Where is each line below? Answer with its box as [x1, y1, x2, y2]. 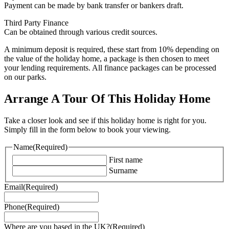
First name [109, 155, 143, 164]
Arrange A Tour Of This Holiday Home [4, 92, 211, 106]
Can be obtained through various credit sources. [4, 28, 157, 37]
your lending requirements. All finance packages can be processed [4, 63, 216, 73]
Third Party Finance [4, 18, 68, 28]
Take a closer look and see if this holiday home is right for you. [4, 116, 207, 125]
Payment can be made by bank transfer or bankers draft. [4, 1, 184, 10]
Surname [109, 166, 138, 175]
